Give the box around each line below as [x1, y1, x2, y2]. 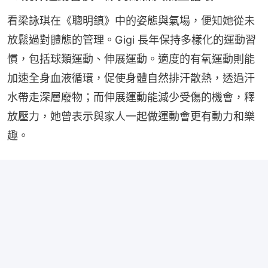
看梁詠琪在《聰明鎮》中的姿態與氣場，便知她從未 [7, 14, 255, 27]
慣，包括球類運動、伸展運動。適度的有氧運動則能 [7, 52, 255, 65]
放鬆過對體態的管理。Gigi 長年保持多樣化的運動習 [7, 33, 256, 46]
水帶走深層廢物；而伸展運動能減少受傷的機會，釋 [7, 90, 255, 103]
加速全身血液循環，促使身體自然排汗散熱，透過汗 [7, 71, 255, 84]
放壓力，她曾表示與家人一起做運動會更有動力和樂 [7, 109, 255, 123]
